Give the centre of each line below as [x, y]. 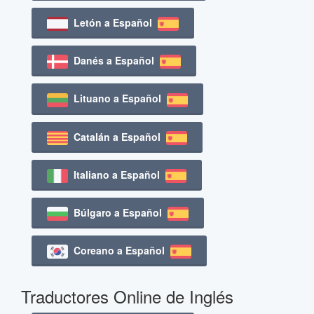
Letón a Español [113, 22]
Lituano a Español [117, 98]
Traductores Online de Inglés [127, 296]
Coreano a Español [119, 251]
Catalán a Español [117, 136]
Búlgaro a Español [118, 212]
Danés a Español [114, 61]
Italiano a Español [117, 174]
